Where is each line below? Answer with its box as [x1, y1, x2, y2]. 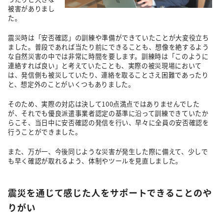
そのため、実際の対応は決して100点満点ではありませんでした [8, 99, 200, 109]
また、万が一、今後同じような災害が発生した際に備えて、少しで [8, 146, 208, 156]
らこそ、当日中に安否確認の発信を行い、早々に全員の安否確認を [8, 117, 209, 127]
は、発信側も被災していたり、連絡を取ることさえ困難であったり [8, 70, 209, 80]
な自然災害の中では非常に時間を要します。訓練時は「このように [8, 51, 209, 61]
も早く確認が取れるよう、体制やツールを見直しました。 [8, 156, 183, 165]
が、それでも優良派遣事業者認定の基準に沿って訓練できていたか [8, 108, 209, 118]
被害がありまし [8, 3, 55, 13]
